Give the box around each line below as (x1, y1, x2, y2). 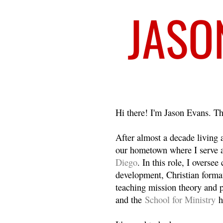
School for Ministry (145, 193, 216, 206)
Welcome (115, 84, 166, 98)
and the (115, 193, 145, 206)
